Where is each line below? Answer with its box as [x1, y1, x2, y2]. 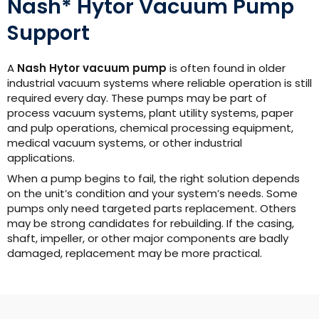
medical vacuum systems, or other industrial [7, 135, 242, 151]
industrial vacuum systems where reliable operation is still [7, 75, 312, 91]
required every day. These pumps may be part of [7, 90, 267, 106]
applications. [7, 150, 78, 166]
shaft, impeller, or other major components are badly [7, 230, 288, 246]
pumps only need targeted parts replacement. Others [7, 200, 296, 216]
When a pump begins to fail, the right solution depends [7, 170, 300, 186]
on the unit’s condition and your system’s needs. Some [7, 185, 298, 201]
